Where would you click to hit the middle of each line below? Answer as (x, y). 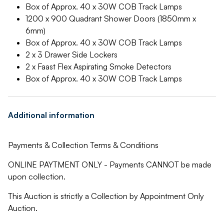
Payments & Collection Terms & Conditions (83, 145)
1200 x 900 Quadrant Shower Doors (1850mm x (111, 18)
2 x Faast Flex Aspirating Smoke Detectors (98, 66)
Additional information (51, 115)
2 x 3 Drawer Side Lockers (71, 54)
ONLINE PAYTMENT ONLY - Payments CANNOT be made (110, 164)
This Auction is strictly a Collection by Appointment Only (106, 196)
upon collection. (37, 176)
